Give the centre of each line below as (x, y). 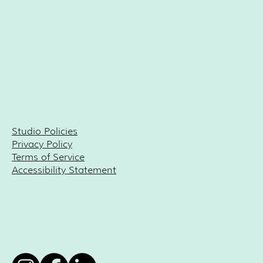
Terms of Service (48, 157)
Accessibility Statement (64, 170)
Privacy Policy (42, 144)
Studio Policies (45, 131)
